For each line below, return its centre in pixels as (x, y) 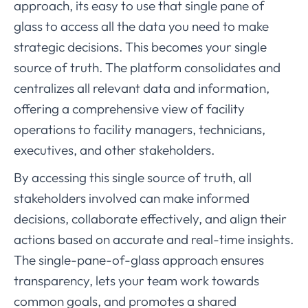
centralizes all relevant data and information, (142, 88)
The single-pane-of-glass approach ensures (139, 260)
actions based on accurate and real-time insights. (154, 239)
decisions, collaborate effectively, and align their (150, 219)
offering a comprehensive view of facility (129, 109)
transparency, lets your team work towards (136, 280)
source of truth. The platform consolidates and (147, 67)
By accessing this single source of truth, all (133, 177)
